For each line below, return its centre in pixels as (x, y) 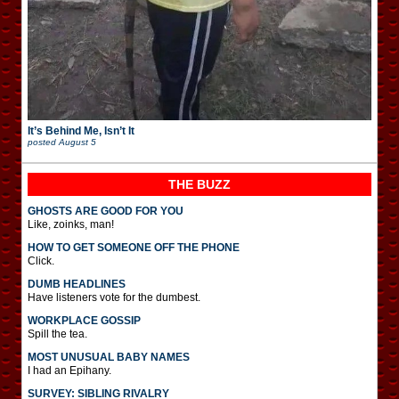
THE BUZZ (199, 184)
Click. (41, 261)
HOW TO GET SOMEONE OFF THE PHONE (134, 248)
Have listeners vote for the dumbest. (114, 297)
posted (43, 142)
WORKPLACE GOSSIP (84, 321)
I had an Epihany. (69, 370)
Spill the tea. (57, 334)
